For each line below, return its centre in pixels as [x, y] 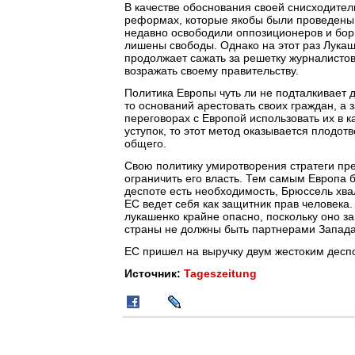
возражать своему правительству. [212, 71]
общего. [145, 143]
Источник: [154, 273]
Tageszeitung [220, 273]
